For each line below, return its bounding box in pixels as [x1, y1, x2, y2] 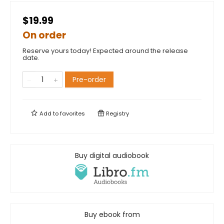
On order [22, 28, 66, 42]
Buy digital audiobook [75, 150, 149, 161]
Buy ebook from [84, 209, 140, 220]
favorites [60, 109, 85, 118]
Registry [104, 109, 129, 118]
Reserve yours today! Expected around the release [22, 46, 188, 56]
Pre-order [72, 74, 106, 85]
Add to [38, 109, 60, 118]
